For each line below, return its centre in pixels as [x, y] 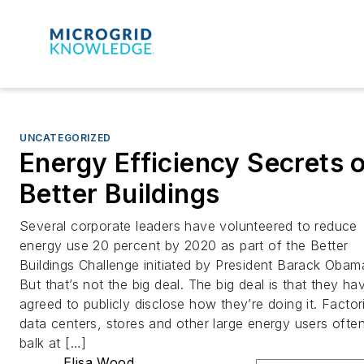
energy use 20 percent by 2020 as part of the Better [184, 245]
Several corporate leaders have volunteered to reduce [188, 225]
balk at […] [53, 342]
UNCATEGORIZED [65, 137]
